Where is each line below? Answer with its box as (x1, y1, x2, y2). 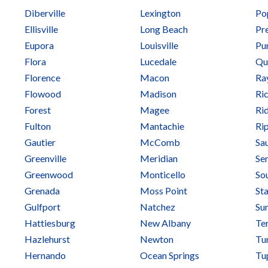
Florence (25, 72, 60, 83)
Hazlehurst (25, 233, 70, 245)
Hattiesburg (25, 217, 75, 229)
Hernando (25, 249, 66, 261)
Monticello (140, 169, 185, 180)
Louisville (140, 39, 178, 51)
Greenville (25, 153, 66, 164)
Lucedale (140, 56, 176, 67)
